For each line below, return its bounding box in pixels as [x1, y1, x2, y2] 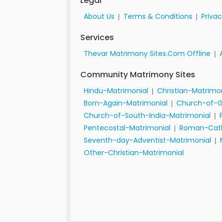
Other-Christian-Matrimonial [84, 148, 184, 158]
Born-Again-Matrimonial [84, 98, 168, 108]
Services [80, 32, 114, 43]
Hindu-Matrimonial [84, 86, 149, 96]
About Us [84, 11, 115, 21]
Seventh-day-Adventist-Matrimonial [84, 135, 212, 145]
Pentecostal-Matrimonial [84, 123, 171, 133]
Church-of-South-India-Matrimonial [84, 111, 211, 120]
